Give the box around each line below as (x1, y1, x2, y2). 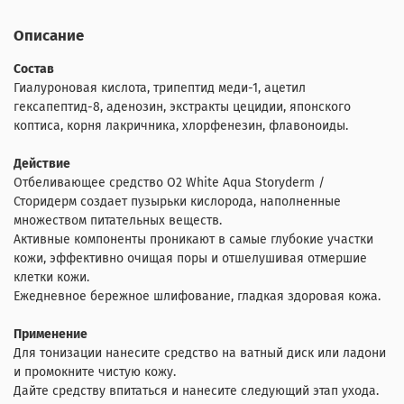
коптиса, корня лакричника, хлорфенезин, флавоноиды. (14, 118, 348, 134)
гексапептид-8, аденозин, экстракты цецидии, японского (14, 99, 351, 115)
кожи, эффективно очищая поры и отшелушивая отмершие (14, 251, 367, 267)
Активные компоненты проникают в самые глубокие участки (14, 232, 373, 248)
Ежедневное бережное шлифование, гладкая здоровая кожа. (14, 289, 381, 305)
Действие (14, 156, 70, 172)
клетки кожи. (14, 270, 89, 286)
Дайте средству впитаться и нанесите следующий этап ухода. (14, 383, 379, 399)
